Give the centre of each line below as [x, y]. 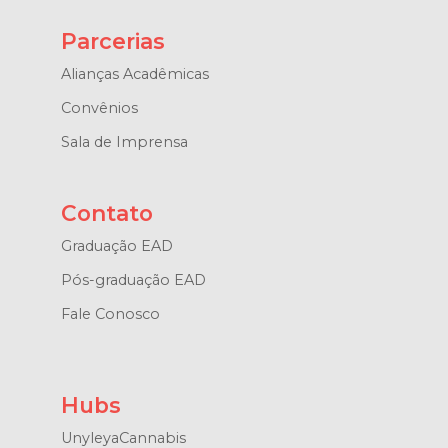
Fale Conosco [110, 314]
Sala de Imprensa [124, 142]
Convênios [99, 108]
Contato [106, 213]
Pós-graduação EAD [133, 280]
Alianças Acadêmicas [134, 74]
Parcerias [112, 41]
